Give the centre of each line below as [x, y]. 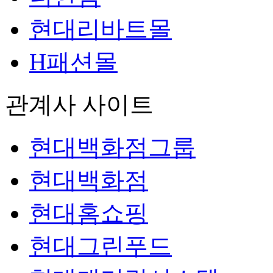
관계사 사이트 [79, 104]
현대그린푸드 [101, 246]
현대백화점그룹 [112, 147]
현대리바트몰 [101, 29]
